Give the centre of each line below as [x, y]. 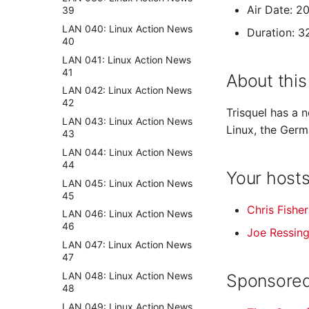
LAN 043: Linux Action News [127, 121]
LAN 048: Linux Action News [127, 275]
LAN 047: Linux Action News [127, 245]
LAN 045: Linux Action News [127, 183]
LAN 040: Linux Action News [127, 28]
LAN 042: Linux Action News [127, 90]
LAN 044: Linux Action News [127, 152]
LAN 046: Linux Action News [127, 214]
